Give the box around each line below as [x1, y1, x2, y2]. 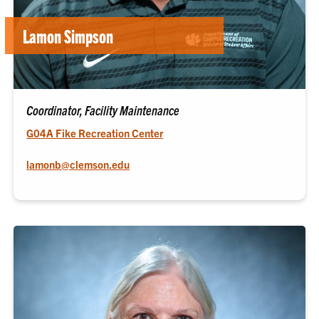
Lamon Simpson [23, 23, 114, 47]
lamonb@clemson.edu [26, 157, 130, 171]
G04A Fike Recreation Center [26, 125, 164, 140]
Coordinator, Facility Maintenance [26, 101, 180, 118]
